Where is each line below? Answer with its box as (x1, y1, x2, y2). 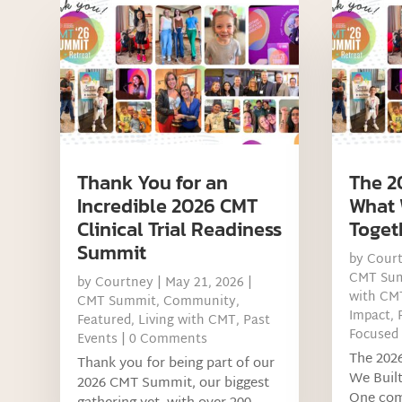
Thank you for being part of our (77, 352, 275, 377)
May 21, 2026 (165, 272, 245, 295)
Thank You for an (77, 168, 229, 198)
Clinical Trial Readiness (77, 214, 283, 245)
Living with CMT (138, 310, 237, 333)
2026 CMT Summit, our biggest (77, 371, 270, 397)
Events (77, 328, 118, 352)
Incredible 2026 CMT (77, 191, 258, 222)
